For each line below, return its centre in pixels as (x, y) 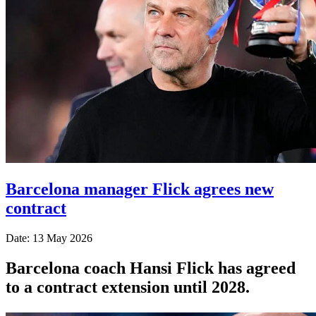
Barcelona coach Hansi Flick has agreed (151, 268)
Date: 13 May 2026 (49, 238)
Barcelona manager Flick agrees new (140, 189)
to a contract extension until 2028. (128, 287)
